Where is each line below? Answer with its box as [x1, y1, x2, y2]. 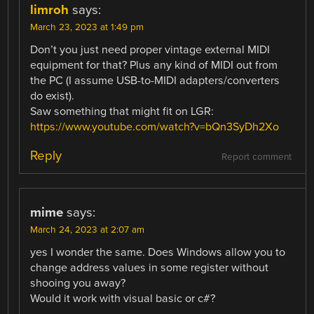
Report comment [221, 151, 292, 163]
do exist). [30, 88, 75, 103]
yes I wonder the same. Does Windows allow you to [30, 245, 286, 259]
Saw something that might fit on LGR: [30, 104, 214, 118]
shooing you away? [30, 275, 126, 290]
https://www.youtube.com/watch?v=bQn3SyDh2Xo [30, 119, 280, 134]
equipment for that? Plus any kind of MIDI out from [30, 57, 278, 72]
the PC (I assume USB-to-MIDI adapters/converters [30, 73, 280, 88]
